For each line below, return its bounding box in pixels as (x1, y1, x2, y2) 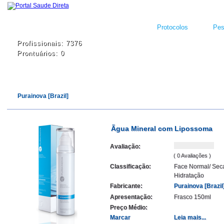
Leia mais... (173, 213, 206, 221)
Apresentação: (110, 193, 152, 200)
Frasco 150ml (173, 193, 211, 200)
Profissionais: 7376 (17, 39, 82, 47)
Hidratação (173, 171, 204, 179)
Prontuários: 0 (17, 49, 64, 57)
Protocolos (157, 23, 188, 31)
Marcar (110, 213, 130, 221)
